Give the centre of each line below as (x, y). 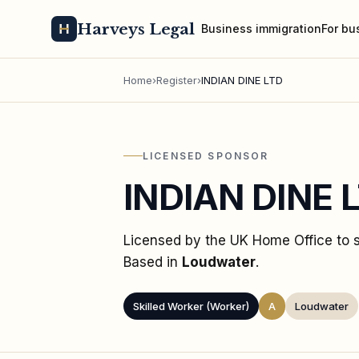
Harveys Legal (136, 29)
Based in (153, 262)
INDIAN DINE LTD (242, 80)
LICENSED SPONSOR (206, 155)
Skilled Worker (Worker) (191, 306)
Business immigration (262, 28)
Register (177, 80)
